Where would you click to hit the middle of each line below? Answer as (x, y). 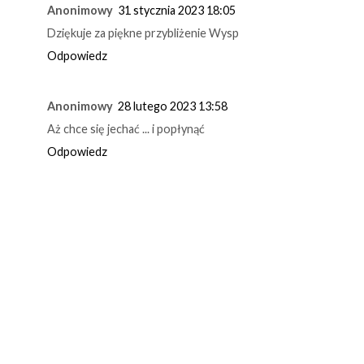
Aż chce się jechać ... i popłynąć (126, 128)
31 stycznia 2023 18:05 (177, 10)
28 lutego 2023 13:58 (173, 106)
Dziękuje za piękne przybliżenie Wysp (143, 32)
